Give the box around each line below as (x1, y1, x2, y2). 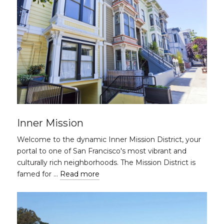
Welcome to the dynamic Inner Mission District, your (17, 135, 201, 144)
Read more (60, 169, 99, 178)
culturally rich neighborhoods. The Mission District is (17, 158, 195, 167)
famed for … (17, 169, 60, 178)
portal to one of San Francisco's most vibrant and (17, 146, 186, 155)
